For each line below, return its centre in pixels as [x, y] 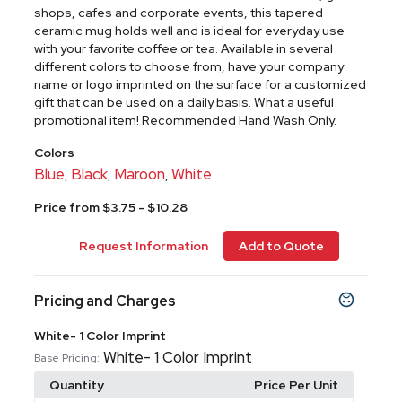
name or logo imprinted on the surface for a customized [201, 84]
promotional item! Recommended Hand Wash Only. [186, 120]
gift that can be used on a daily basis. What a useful [184, 102]
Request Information [143, 246]
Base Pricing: [67, 358]
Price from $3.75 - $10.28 [111, 207]
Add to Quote [281, 246]
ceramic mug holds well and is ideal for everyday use [190, 31]
